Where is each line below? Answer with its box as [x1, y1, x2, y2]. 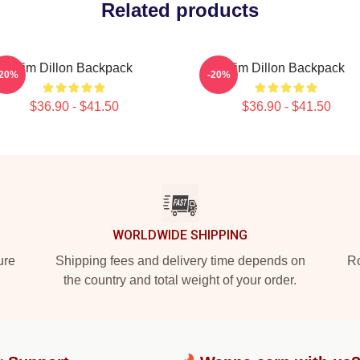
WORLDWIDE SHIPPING [112, 227, 247, 243]
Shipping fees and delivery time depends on [55, 254, 305, 268]
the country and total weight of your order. [63, 273, 297, 287]
